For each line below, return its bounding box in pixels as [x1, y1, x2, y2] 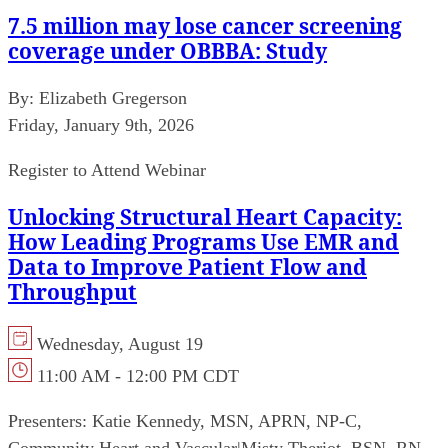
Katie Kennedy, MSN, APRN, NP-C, [92, 410, 362, 431]
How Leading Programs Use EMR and [8, 227, 399, 256]
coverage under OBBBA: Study [8, 36, 327, 65]
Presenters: [8, 410, 87, 431]
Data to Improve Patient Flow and [8, 252, 367, 281]
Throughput [8, 277, 137, 306]
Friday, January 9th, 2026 [8, 114, 194, 135]
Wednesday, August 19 [37, 333, 203, 354]
